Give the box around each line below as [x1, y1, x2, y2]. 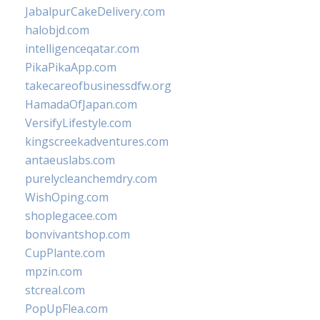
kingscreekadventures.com [25, 134, 169, 149]
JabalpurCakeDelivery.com [25, 4, 165, 19]
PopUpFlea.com [25, 301, 108, 316]
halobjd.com [25, 22, 89, 38]
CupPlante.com [25, 245, 105, 261]
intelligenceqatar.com [25, 41, 139, 56]
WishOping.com [25, 189, 109, 205]
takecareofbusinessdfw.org [25, 78, 171, 94]
